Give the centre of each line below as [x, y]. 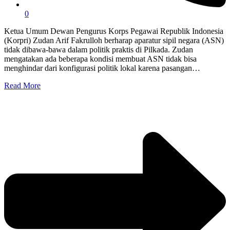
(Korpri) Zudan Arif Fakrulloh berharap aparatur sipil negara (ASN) [114, 41]
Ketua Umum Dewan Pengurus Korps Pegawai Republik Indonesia [114, 31]
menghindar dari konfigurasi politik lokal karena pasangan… [102, 68]
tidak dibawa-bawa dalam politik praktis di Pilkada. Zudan [99, 50]
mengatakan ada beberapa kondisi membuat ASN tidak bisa [100, 59]
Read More [22, 86]
